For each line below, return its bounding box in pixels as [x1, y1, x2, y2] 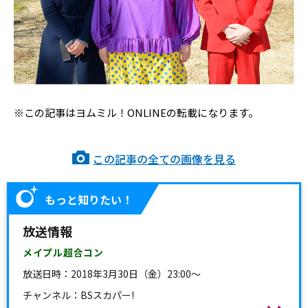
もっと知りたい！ [45, 191, 133, 208]
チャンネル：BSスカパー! [23, 288, 134, 302]
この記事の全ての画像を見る [93, 151, 236, 168]
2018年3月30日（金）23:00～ [71, 267, 201, 281]
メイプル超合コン [23, 245, 104, 260]
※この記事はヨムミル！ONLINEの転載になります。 [14, 105, 258, 120]
